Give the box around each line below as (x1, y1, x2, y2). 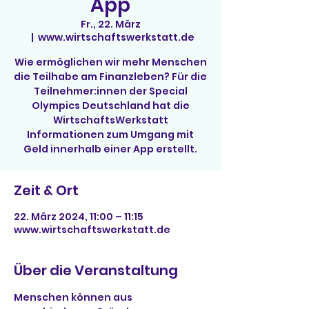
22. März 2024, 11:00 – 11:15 (14, 210, 143, 223)
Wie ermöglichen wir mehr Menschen (14, 55, 207, 69)
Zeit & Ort (14, 181, 79, 200)
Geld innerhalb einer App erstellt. (23, 142, 197, 156)
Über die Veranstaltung (14, 261, 178, 280)
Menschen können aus (14, 290, 134, 304)
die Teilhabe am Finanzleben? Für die (14, 70, 207, 83)
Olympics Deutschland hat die (31, 99, 190, 112)
